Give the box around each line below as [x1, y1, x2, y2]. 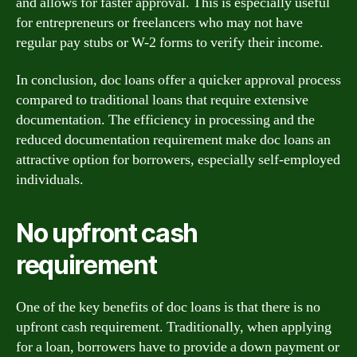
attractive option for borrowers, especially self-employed [16, 151, 340, 169]
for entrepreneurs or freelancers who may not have [16, 13, 303, 32]
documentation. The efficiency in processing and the [16, 111, 315, 129]
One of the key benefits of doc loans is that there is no [16, 298, 320, 316]
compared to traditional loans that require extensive [16, 91, 308, 109]
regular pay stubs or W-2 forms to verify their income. [16, 33, 324, 52]
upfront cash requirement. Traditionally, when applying [16, 318, 331, 336]
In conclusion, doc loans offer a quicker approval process [16, 71, 341, 89]
